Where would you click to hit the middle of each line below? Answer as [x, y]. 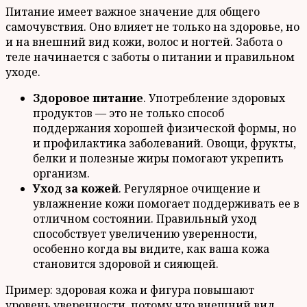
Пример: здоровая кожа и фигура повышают [130, 290]
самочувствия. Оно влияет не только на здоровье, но [152, 27]
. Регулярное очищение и [189, 189]
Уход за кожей [76, 189]
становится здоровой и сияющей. [126, 264]
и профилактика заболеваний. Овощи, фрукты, [164, 144]
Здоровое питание [88, 98]
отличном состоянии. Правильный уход [145, 219]
